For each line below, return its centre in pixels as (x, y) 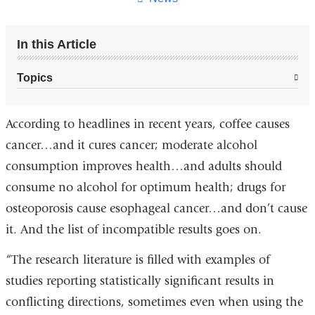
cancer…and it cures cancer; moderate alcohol (131, 145)
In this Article (56, 44)
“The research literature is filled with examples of (137, 260)
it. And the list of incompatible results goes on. (133, 229)
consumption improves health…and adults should (143, 166)
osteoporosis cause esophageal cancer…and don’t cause (156, 208)
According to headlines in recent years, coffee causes (147, 124)
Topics (34, 77)
